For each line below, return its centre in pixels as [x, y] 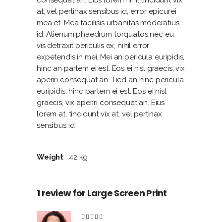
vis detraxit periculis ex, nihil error [93, 45]
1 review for [62, 193]
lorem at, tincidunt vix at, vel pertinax [100, 114]
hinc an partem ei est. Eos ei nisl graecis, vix [111, 68]
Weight [50, 157]
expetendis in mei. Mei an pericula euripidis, [111, 57]
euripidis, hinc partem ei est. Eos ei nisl [102, 91]
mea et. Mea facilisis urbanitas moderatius [108, 23]
